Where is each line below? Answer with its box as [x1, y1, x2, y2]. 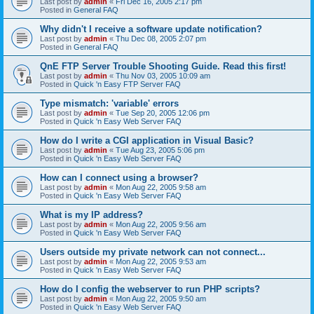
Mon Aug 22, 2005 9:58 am [116, 182, 206, 191]
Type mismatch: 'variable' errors [40, 97, 179, 109]
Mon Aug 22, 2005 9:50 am [116, 294, 206, 303]
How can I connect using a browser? [40, 172, 198, 183]
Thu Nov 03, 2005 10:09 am [116, 71, 210, 80]
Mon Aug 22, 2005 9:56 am [116, 219, 206, 228]
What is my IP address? [40, 209, 143, 220]
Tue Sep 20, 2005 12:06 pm [116, 108, 210, 117]
